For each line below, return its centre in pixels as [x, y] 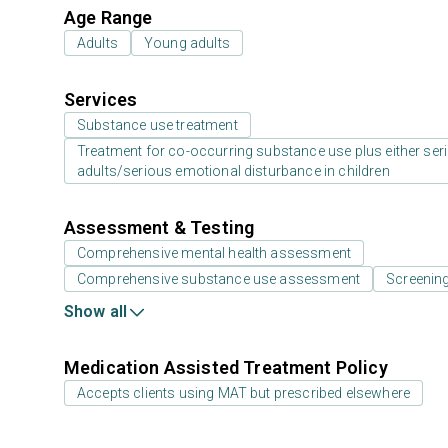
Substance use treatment [157, 125]
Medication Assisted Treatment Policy [226, 367]
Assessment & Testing [159, 227]
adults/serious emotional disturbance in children [233, 171]
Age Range [108, 17]
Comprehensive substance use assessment [219, 279]
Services [101, 99]
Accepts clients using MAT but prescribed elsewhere [243, 393]
